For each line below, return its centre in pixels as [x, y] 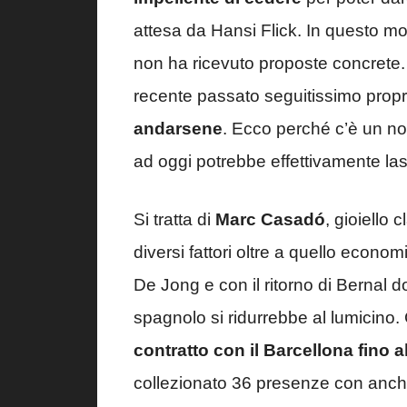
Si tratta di [174, 220]
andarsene [178, 128]
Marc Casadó [270, 220]
